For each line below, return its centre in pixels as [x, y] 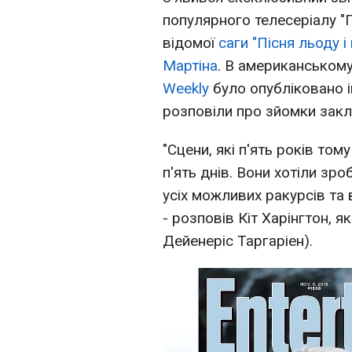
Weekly [186, 88]
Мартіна [190, 66]
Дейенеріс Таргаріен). [238, 241]
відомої [191, 43]
